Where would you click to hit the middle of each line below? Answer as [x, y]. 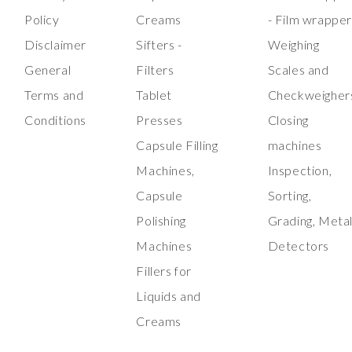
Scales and [298, 70]
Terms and [54, 95]
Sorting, [290, 196]
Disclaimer [55, 45]
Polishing [161, 221]
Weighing [293, 45]
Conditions [55, 120]
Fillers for [164, 271]
